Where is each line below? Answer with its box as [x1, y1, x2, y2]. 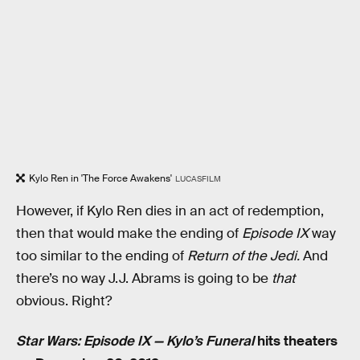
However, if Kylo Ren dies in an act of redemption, [16, 202, 324, 220]
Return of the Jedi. [187, 247, 300, 265]
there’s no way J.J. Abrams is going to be [16, 270, 272, 288]
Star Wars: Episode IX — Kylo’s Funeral [16, 332, 254, 350]
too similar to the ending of [16, 247, 187, 265]
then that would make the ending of [16, 225, 242, 243]
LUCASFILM [174, 173, 221, 184]
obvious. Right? [16, 292, 112, 310]
